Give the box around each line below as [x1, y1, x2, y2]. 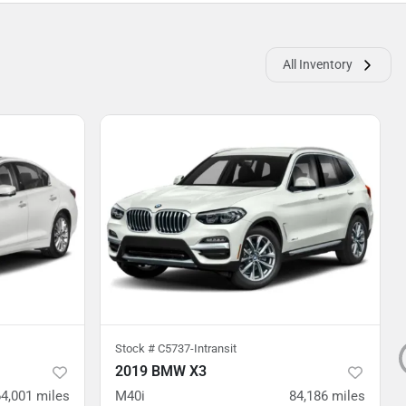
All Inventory [283, 57, 353, 72]
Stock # [115, 342, 158, 355]
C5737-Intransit [158, 342, 237, 355]
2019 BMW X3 [115, 362, 207, 380]
